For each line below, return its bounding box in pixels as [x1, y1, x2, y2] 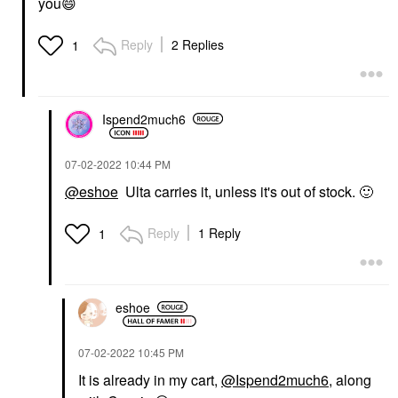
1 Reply [198, 224, 241, 243]
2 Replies [171, 36, 224, 54]
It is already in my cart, [78, 370, 221, 391]
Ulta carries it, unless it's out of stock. [118, 181, 359, 203]
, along [329, 370, 371, 391]
